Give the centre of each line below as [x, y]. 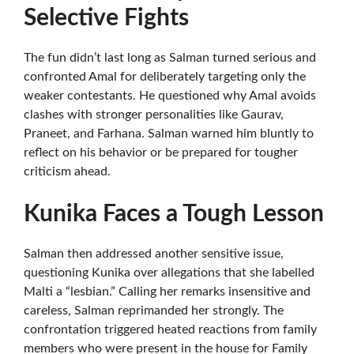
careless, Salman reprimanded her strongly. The [154, 311]
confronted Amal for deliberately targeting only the [165, 77]
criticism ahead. [67, 171]
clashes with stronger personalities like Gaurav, [154, 115]
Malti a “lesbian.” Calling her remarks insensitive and [167, 292]
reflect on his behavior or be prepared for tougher [161, 153]
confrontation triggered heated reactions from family [170, 330]
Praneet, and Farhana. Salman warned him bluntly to [169, 134]
